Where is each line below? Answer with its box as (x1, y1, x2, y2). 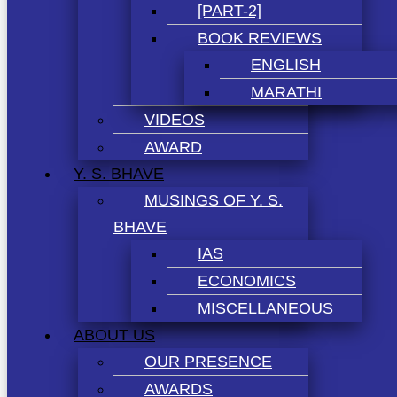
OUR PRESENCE (144, 352, 272, 370)
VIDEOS (144, 110, 205, 128)
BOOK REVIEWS (198, 28, 322, 47)
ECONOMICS (198, 271, 296, 290)
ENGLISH (251, 55, 321, 74)
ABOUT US (74, 325, 155, 344)
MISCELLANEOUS (198, 299, 333, 317)
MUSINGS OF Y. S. (144, 191, 283, 209)
